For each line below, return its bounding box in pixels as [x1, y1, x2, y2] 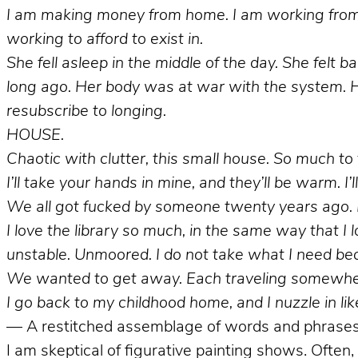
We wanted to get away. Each [6, 271, 225, 288]
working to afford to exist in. [6, 31, 203, 48]
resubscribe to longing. [6, 103, 166, 120]
